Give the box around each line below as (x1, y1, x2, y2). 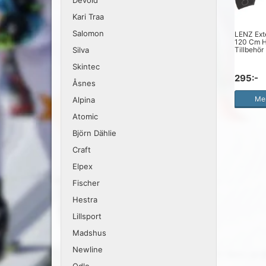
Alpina (72, 95, 95, 104)
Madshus (72, 228, 106, 237)
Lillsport (72, 211, 102, 221)
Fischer (72, 178, 100, 188)
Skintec (72, 62, 100, 71)
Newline (72, 245, 103, 254)
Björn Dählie (72, 128, 116, 138)
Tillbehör (234, 45, 264, 54)
